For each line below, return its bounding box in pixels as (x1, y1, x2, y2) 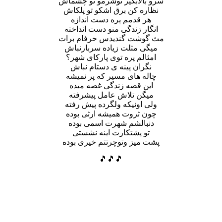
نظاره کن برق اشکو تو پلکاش (63, 5, 159, 14)
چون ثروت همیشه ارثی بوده (65, 109, 157, 118)
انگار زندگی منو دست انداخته (64, 24, 158, 33)
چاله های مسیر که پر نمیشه (65, 71, 157, 80)
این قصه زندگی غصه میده (69, 81, 153, 90)
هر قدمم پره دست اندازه (71, 15, 151, 24)
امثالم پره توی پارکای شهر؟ (66, 53, 156, 61)
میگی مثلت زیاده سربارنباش (64, 43, 158, 52)
